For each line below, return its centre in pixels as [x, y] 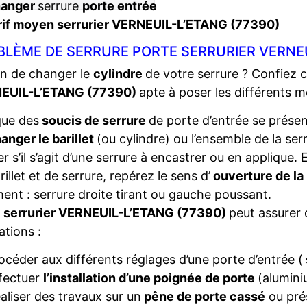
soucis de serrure [94, 120]
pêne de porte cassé [203, 296]
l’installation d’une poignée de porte [150, 278]
